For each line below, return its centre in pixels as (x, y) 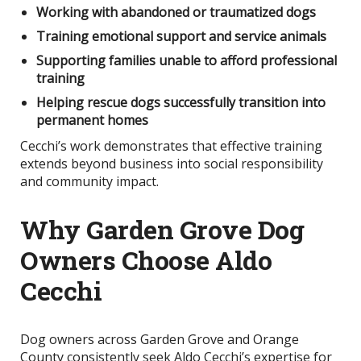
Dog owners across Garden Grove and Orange (160, 340)
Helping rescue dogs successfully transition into (181, 103)
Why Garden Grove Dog (162, 230)
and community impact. (89, 182)
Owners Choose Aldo (146, 260)
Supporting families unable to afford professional (187, 61)
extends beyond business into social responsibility (172, 164)
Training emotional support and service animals (181, 37)
